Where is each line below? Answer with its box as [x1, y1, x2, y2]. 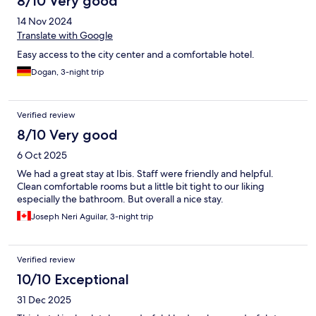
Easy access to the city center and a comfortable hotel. [17, 48, 255, 61]
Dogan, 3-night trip [31, 66, 104, 78]
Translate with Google [17, 29, 113, 42]
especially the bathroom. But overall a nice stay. [17, 193, 224, 206]
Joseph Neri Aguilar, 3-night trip [31, 211, 154, 223]
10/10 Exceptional [17, 271, 129, 288]
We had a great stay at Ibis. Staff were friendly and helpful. [17, 167, 274, 181]
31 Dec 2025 [17, 293, 71, 307]
